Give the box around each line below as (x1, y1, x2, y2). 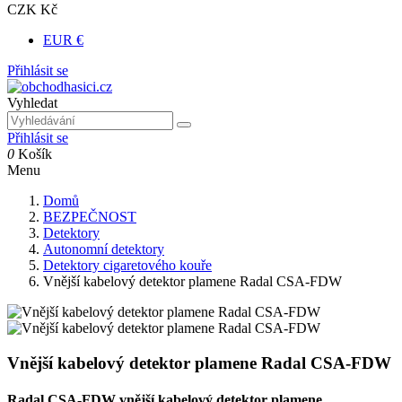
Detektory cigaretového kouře (43, 258, 212, 273)
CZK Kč (7, 2, 57, 17)
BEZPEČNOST (43, 209, 136, 224)
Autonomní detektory (43, 241, 164, 257)
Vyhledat (7, 95, 57, 110)
